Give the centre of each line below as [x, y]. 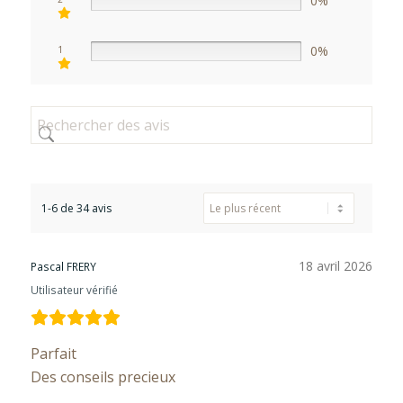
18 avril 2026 [336, 266]
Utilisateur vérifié [74, 290]
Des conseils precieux [103, 377]
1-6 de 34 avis [76, 208]
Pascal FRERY [63, 267]
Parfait [53, 354]
